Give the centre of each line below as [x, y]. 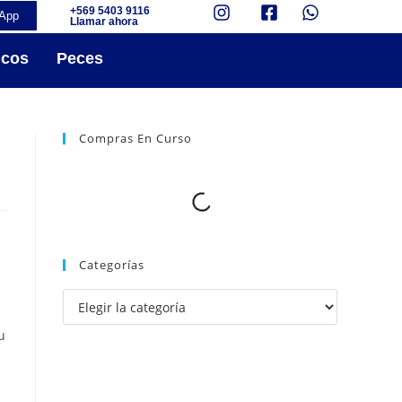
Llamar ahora [104, 21]
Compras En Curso [135, 138]
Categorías [112, 265]
